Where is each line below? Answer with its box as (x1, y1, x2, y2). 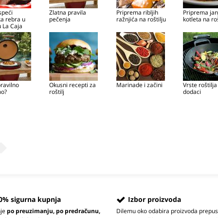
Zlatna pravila (49, 8, 87, 17)
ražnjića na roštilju (116, 15, 166, 23)
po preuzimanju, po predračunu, (7, 207, 100, 215)
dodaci (183, 88, 201, 96)
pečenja (49, 15, 71, 23)
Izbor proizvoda (128, 195, 181, 204)
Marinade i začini (116, 81, 163, 89)
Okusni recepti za (49, 81, 96, 89)
